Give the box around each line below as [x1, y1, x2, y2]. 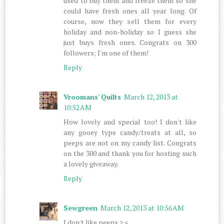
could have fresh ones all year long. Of [63, 5, 196, 15]
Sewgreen [63, 202, 98, 212]
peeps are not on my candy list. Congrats [63, 137, 196, 147]
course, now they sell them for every [63, 16, 196, 26]
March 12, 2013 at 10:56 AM [100, 202, 184, 212]
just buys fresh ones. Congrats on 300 [63, 37, 196, 47]
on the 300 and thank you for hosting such [63, 148, 196, 158]
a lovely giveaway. [63, 158, 119, 168]
